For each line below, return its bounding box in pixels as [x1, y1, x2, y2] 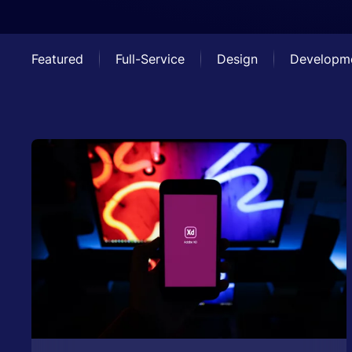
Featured [31, 51, 83, 67]
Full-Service [115, 51, 185, 67]
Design [217, 51, 258, 67]
